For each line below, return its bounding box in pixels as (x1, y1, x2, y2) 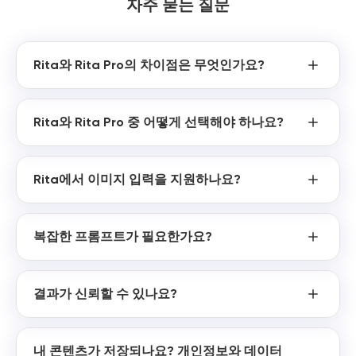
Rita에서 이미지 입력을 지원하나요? (33, 171, 241, 187)
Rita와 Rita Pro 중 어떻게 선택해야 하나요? (33, 114, 284, 130)
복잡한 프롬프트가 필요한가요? (33, 228, 212, 244)
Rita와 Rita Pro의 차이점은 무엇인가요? (33, 56, 265, 72)
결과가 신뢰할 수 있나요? (33, 285, 177, 301)
